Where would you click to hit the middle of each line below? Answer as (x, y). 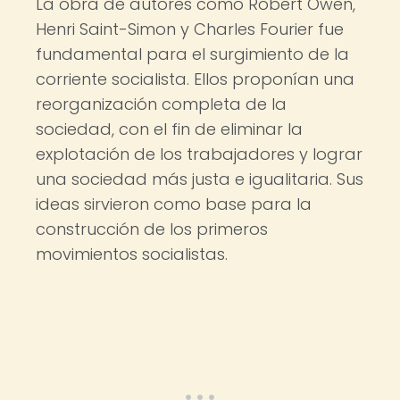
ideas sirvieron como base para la (174, 204)
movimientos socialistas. (132, 254)
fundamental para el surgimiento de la (192, 54)
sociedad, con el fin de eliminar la (169, 129)
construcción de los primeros (152, 229)
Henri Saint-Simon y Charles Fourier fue (190, 29)
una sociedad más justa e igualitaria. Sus (200, 179)
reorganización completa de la (161, 104)
